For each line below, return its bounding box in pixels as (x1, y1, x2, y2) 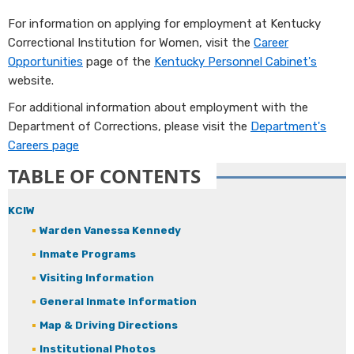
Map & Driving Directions (40, 319, 178, 331)
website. (8, 73, 54, 88)
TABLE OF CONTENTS (8, 163, 201, 189)
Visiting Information (40, 272, 154, 284)
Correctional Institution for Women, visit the (8, 36, 254, 50)
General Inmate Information (40, 296, 197, 307)
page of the (83, 55, 154, 69)
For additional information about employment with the (8, 100, 308, 115)
